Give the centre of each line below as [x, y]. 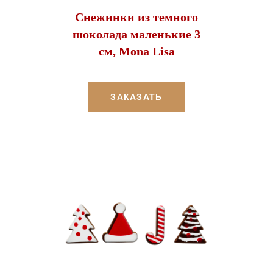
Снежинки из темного [136, 17]
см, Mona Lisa [136, 51]
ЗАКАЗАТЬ [136, 97]
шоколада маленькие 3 [136, 34]
